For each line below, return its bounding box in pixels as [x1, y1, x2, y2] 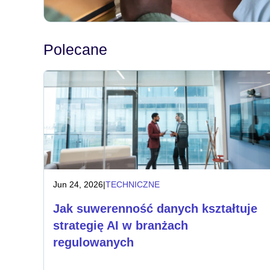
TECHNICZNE [105, 180, 160, 189]
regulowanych [53, 236, 134, 249]
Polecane [43, 41, 107, 58]
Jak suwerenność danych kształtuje [53, 202, 257, 215]
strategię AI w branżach [53, 219, 188, 232]
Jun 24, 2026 [53, 180, 103, 189]
